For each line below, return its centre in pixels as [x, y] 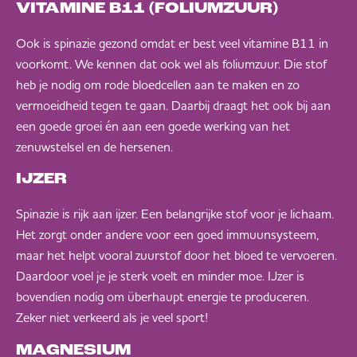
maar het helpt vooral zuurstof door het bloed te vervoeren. [177, 255]
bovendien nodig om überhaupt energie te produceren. [163, 297]
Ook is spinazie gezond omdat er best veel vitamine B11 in [172, 43]
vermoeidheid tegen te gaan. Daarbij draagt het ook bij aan [173, 105]
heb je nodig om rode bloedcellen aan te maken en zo [158, 84]
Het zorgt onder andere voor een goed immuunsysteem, [167, 235]
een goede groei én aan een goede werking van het [153, 126]
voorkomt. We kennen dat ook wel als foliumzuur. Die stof [171, 63]
